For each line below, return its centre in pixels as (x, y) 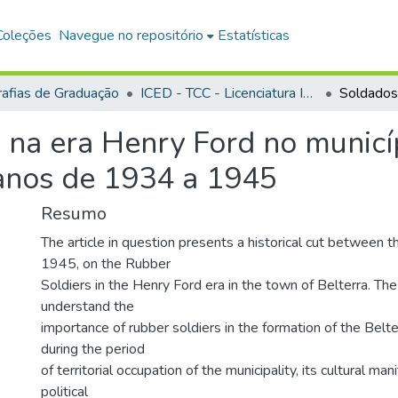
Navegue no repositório (131, 36)
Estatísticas (254, 36)
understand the (88, 306)
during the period (93, 349)
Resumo (74, 214)
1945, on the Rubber (106, 264)
